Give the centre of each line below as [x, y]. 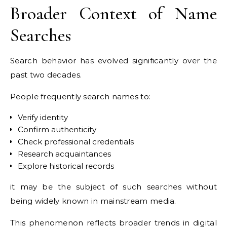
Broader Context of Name [113, 13]
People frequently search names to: [81, 97]
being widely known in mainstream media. [93, 201]
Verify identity [43, 117]
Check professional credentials [76, 142]
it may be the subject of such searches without [113, 187]
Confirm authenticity [57, 129]
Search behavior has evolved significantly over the [113, 61]
